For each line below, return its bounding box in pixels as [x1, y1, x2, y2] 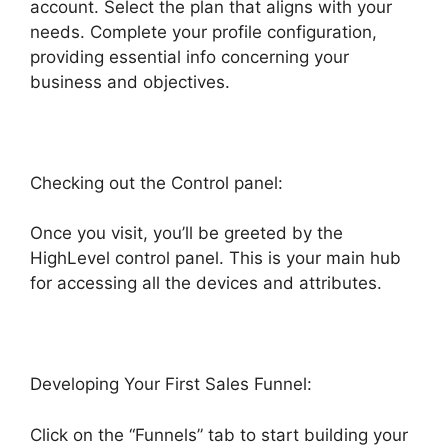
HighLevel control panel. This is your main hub [30, 248, 401, 268]
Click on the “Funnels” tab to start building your [30, 424, 408, 445]
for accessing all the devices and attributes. [30, 273, 382, 293]
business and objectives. [30, 71, 230, 92]
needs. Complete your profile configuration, [30, 21, 377, 42]
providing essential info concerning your [30, 46, 349, 67]
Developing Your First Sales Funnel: [30, 374, 312, 394]
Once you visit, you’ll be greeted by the [30, 223, 343, 243]
